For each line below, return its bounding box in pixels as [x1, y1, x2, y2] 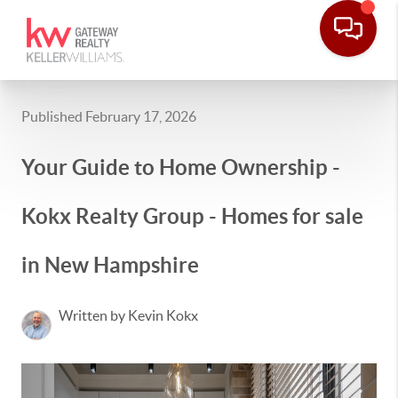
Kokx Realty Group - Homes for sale [21, 204, 363, 228]
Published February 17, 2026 [21, 108, 196, 124]
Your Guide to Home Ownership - [21, 155, 340, 179]
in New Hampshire [21, 253, 199, 277]
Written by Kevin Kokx [59, 307, 198, 323]
